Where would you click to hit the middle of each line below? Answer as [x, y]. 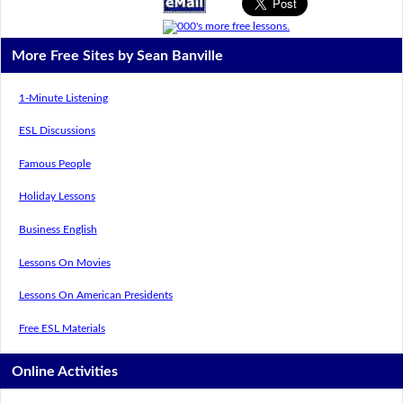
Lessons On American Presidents [95, 296]
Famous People [54, 163]
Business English [58, 229]
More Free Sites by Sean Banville [118, 55]
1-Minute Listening [63, 98]
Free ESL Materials [62, 328]
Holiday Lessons [57, 197]
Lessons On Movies [64, 262]
